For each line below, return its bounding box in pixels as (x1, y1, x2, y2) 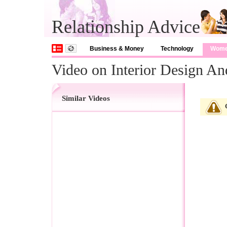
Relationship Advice (52, 17, 200, 37)
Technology (161, 45, 194, 52)
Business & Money (90, 45, 144, 52)
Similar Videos (62, 94, 110, 102)
